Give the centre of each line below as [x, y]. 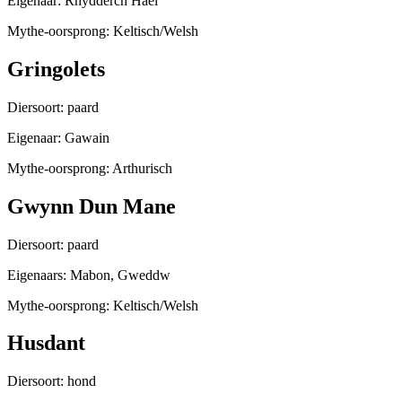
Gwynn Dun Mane [92, 206]
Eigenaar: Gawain [58, 137]
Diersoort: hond [52, 381]
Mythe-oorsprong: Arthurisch [90, 168]
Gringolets [56, 69]
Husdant [46, 343]
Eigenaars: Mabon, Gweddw [89, 275]
